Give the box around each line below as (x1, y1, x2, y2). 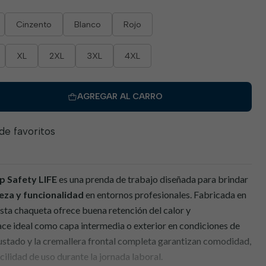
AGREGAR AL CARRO (77, 91, 163, 102)
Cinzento (16, 19, 52, 30)
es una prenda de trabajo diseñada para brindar (57, 173, 248, 185)
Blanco (74, 19, 101, 30)
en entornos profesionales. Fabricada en (84, 189, 246, 200)
